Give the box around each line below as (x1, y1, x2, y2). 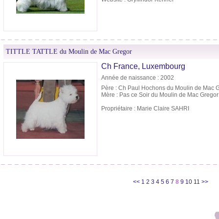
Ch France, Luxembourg (101, 62, 185, 71)
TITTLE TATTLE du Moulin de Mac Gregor (6, 48, 132, 56)
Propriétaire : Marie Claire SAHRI (101, 105, 189, 112)
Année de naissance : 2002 (101, 74, 174, 82)
